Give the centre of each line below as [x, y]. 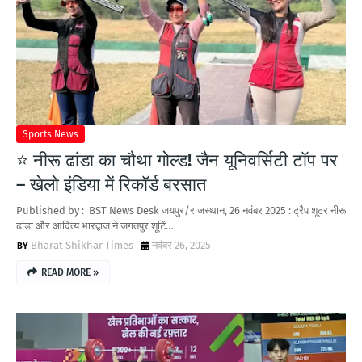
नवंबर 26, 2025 [181, 245]
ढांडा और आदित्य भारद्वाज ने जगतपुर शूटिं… [95, 226]
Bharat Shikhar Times [82, 245]
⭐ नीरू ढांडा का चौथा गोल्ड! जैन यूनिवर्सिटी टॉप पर [177, 160]
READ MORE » [70, 272]
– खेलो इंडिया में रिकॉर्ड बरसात [111, 185]
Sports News [51, 134]
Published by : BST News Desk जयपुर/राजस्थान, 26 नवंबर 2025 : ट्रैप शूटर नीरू [181, 210]
